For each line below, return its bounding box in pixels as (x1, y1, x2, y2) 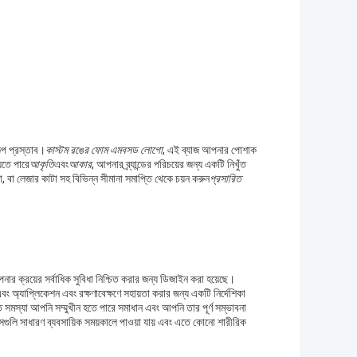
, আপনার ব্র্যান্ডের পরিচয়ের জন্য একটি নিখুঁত (92, 158, 246, 171)
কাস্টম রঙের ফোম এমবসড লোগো (45, 143, 163, 157)
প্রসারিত (210, 172, 241, 186)
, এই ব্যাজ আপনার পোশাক (163, 143, 257, 157)
